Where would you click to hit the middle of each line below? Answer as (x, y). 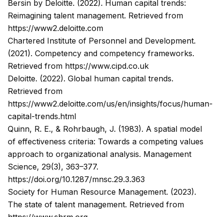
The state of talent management (66, 204)
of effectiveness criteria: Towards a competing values (106, 141)
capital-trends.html (42, 116)
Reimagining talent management (66, 15)
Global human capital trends (120, 78)
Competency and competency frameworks (114, 53)
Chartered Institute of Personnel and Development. (102, 41)
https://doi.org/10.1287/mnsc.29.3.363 (76, 179)
